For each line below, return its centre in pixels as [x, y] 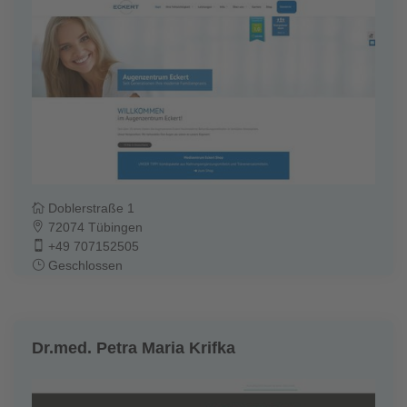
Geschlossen [84, 266]
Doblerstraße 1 [89, 208]
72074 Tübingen [94, 228]
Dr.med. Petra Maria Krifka [134, 348]
